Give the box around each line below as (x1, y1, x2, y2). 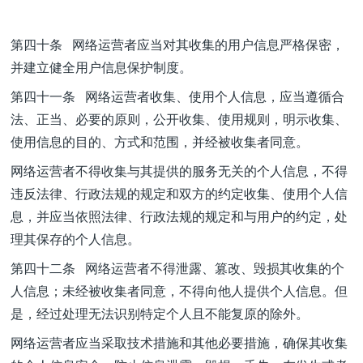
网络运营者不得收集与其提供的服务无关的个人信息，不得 (11, 161, 348, 180)
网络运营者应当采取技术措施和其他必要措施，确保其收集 (11, 333, 348, 352)
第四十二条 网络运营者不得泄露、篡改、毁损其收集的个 (11, 258, 344, 277)
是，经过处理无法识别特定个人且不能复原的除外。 (11, 304, 309, 322)
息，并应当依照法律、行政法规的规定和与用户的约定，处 (11, 207, 348, 225)
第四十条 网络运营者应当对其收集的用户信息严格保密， (11, 35, 344, 53)
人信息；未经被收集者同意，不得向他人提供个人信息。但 (11, 281, 348, 300)
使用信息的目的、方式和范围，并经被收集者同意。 (11, 132, 309, 151)
